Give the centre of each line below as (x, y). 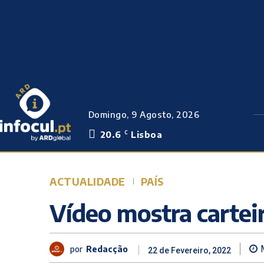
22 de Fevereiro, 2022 (189, 251)
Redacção (107, 249)
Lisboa (147, 134)
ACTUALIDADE (88, 181)
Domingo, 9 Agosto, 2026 (144, 114)
